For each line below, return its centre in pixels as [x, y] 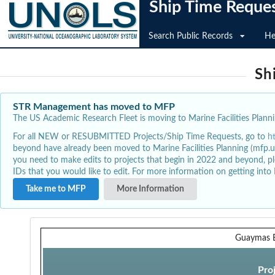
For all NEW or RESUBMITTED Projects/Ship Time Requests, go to [140, 137]
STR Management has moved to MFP [94, 107]
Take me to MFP [56, 189]
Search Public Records [191, 36]
